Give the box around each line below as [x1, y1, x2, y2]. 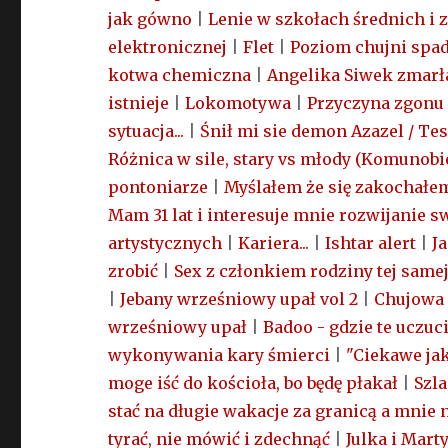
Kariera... [238, 233, 310, 254]
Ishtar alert [325, 233, 417, 254]
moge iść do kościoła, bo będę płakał [108, 373, 399, 394]
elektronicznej [108, 37, 228, 58]
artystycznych [108, 233, 223, 254]
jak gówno [108, 9, 193, 30]
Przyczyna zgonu [307, 93, 445, 114]
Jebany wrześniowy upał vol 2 [120, 289, 359, 310]
